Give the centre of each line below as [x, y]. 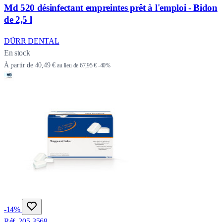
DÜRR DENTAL [32, 41]
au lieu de [68, 65]
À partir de [19, 65]
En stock [17, 53]
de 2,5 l [18, 20]
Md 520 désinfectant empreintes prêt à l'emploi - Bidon [111, 8]
